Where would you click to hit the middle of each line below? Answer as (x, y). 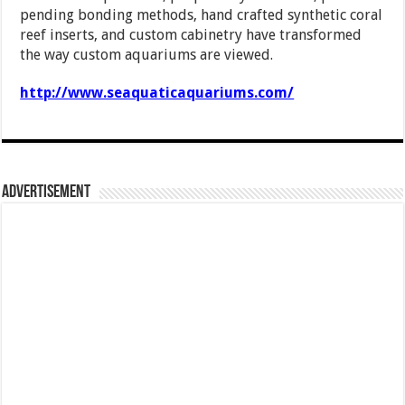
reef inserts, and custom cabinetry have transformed (191, 35)
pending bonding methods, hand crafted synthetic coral (202, 15)
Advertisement (47, 193)
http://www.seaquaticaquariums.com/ (157, 93)
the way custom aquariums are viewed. (147, 55)
